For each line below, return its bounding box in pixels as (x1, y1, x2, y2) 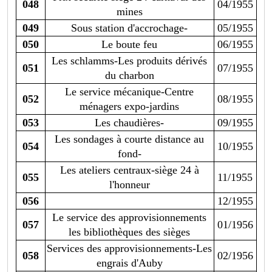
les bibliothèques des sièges (69, 226, 190, 239)
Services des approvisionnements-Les (47, 242, 212, 255)
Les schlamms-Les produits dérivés (52, 55, 207, 67)
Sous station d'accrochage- (71, 22, 188, 35)
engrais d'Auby (96, 257, 163, 270)
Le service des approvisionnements (52, 211, 206, 224)
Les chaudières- (95, 117, 164, 129)
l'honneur (109, 178, 150, 191)
